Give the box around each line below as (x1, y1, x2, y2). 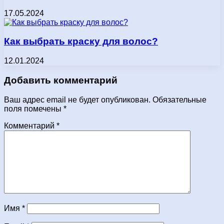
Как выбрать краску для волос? (4, 36, 158, 47)
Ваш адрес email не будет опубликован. (4, 95, 150, 104)
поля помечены (4, 104, 63, 113)
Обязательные (152, 95, 206, 104)
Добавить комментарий (4, 74, 117, 85)
